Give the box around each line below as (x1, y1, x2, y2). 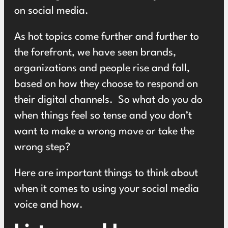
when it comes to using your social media (14, 184, 199, 195)
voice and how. (14, 200, 83, 211)
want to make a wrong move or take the (14, 127, 194, 137)
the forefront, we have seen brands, (14, 48, 176, 59)
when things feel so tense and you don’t (14, 111, 192, 122)
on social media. (14, 6, 91, 17)
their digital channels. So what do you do (14, 95, 203, 106)
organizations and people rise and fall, (14, 64, 190, 74)
